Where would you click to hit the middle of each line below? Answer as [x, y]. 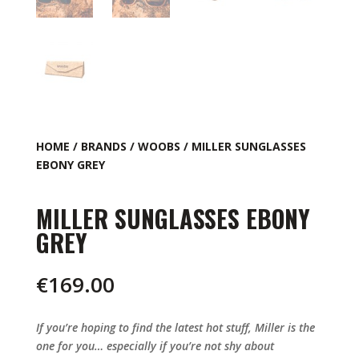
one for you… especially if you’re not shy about [155, 346]
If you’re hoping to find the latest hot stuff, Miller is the [175, 328]
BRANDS [103, 147]
